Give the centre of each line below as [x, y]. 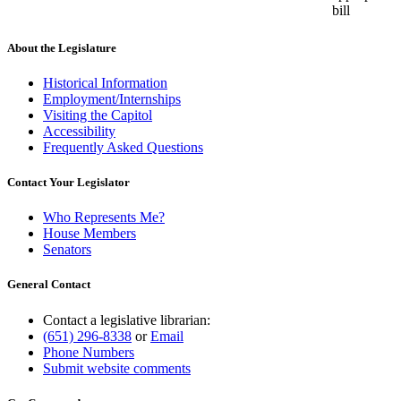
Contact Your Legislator [68, 183]
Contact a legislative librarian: [127, 320]
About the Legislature [62, 47]
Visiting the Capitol [98, 115]
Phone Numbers [89, 352]
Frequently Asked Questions [123, 147]
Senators [67, 250]
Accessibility [79, 131]
